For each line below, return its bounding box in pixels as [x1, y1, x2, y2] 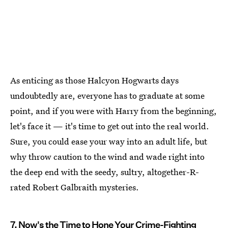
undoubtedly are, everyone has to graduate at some [10, 90, 205, 102]
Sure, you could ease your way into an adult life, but [10, 135, 207, 148]
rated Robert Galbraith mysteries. [10, 181, 139, 193]
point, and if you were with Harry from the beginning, [10, 105, 217, 117]
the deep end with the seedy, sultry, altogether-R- [10, 166, 199, 178]
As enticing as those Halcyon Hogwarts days [10, 74, 179, 87]
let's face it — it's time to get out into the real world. [10, 120, 209, 132]
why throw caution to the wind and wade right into [10, 151, 205, 163]
